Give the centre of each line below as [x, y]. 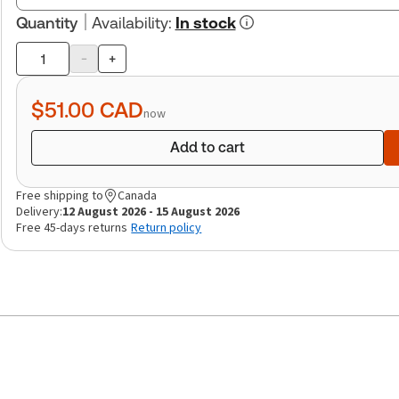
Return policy [167, 228]
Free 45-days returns [72, 228]
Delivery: [40, 212]
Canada [138, 195]
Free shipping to [60, 195]
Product [42, 69]
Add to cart [208, 147]
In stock [205, 23]
